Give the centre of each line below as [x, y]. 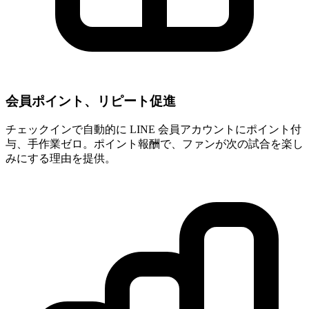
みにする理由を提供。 [61, 159]
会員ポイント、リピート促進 [91, 101]
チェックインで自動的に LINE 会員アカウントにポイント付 [153, 130]
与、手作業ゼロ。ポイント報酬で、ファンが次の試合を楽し [154, 144]
